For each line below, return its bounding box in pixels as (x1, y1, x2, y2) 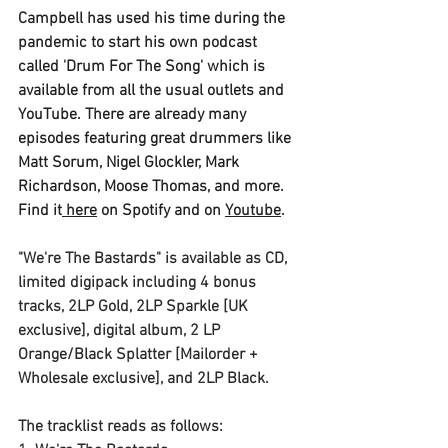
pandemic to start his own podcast (18, 33, 261, 54)
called (18, 57, 63, 78)
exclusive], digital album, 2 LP (18, 321, 224, 342)
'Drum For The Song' (63, 57, 203, 78)
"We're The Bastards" (18, 249, 161, 270)
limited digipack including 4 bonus (18, 273, 260, 294)
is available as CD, (161, 249, 291, 270)
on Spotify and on (97, 201, 225, 222)
